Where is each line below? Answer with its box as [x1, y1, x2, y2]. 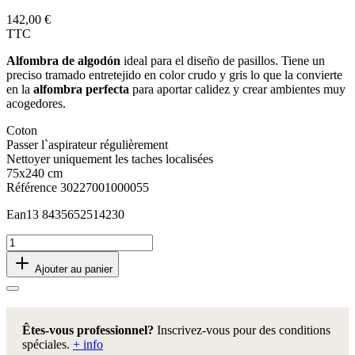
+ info [73, 338, 103, 352]
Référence [6, 181, 60, 195]
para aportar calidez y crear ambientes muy [129, 82, 345, 97]
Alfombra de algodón [6, 54, 120, 68]
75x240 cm [6, 166, 63, 181]
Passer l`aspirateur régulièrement [6, 138, 168, 152]
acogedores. [6, 97, 66, 111]
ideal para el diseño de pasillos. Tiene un [120, 54, 325, 68]
